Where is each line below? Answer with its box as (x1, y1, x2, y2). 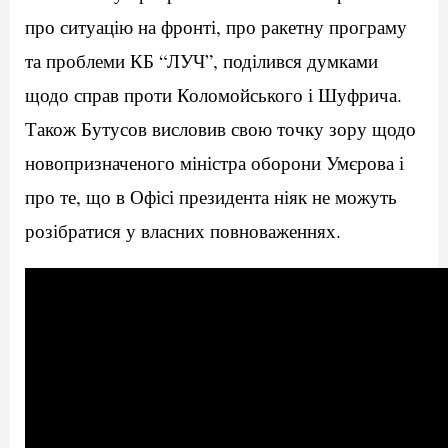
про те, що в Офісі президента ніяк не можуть (25, 184, 397, 210)
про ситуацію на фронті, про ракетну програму (25, 14, 407, 40)
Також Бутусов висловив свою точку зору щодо (25, 116, 416, 142)
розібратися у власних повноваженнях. (25, 218, 341, 244)
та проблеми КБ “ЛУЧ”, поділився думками (25, 48, 378, 74)
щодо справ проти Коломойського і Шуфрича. (25, 82, 402, 108)
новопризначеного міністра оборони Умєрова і (25, 150, 404, 176)
